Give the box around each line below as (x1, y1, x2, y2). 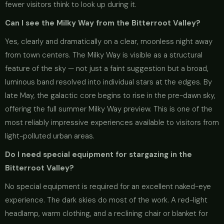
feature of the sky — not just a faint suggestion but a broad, (5, 63, 208, 73)
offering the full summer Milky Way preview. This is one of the (5, 104, 212, 114)
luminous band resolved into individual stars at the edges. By (5, 77, 212, 87)
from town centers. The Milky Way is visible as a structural (5, 50, 202, 60)
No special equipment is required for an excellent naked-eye (5, 181, 211, 191)
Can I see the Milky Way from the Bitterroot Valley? (5, 18, 200, 28)
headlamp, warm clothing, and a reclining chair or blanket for (5, 208, 208, 218)
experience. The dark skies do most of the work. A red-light (5, 195, 207, 205)
